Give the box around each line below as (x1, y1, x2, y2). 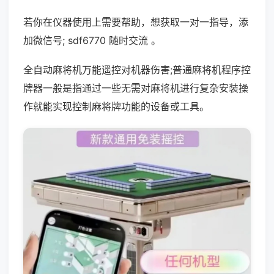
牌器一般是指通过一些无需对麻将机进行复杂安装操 (23, 82, 248, 94)
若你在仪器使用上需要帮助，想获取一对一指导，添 (23, 16, 248, 28)
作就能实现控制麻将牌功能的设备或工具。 (23, 100, 209, 113)
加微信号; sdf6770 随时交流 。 (23, 34, 161, 46)
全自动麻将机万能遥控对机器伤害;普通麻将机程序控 (23, 64, 251, 76)
